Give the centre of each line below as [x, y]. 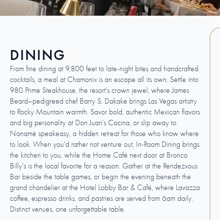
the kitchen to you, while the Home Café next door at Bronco [99, 155]
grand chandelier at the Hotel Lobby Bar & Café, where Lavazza [105, 187]
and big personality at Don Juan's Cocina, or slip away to [93, 123]
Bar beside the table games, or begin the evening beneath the [100, 177]
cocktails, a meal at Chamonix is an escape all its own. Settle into [104, 79]
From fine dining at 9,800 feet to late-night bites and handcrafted [104, 69]
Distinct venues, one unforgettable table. [68, 209]
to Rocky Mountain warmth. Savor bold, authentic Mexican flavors [105, 112]
